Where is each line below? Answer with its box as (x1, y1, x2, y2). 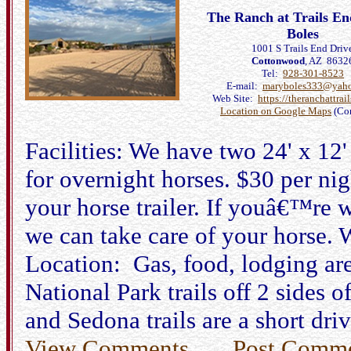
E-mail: (226, 80, 262, 92)
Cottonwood (251, 55, 305, 67)
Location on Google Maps (220, 105, 331, 117)
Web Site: (212, 92, 258, 104)
